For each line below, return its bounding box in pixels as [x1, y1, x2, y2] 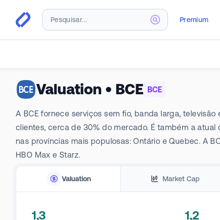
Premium [180, 15, 209, 24]
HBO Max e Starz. [16, 150, 81, 159]
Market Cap [162, 175, 199, 183]
